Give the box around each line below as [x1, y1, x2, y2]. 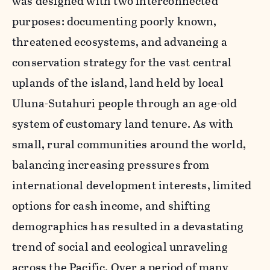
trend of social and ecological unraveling [12, 237, 228, 256]
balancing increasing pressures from [12, 155, 210, 174]
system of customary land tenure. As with [12, 115, 234, 133]
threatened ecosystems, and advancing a [12, 33, 228, 51]
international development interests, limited [12, 176, 252, 194]
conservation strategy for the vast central [12, 53, 231, 71]
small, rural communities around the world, [12, 135, 246, 153]
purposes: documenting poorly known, [12, 12, 217, 30]
